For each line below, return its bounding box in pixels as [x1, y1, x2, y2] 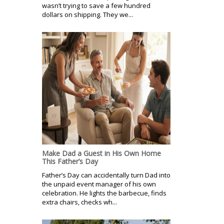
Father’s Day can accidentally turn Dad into [42, 170, 170, 179]
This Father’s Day [42, 156, 98, 166]
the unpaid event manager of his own [42, 179, 156, 188]
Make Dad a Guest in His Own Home [42, 148, 161, 158]
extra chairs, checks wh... [42, 197, 117, 206]
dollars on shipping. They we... [42, 9, 133, 19]
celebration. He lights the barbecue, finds [42, 188, 166, 197]
